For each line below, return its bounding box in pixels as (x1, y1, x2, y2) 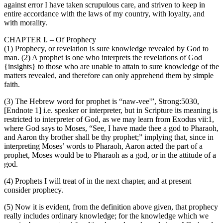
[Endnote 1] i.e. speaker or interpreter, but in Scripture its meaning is (4, 106, 218, 115)
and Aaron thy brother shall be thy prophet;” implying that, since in (4, 133, 214, 142)
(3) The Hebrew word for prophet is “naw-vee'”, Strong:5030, (4, 97, 199, 106)
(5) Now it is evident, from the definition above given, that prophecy (4, 203, 218, 212)
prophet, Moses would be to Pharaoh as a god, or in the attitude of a (4, 151, 216, 160)
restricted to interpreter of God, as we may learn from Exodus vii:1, (4, 115, 214, 124)
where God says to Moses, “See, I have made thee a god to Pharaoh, (4, 124, 219, 133)
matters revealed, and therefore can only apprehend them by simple (4, 71, 214, 80)
